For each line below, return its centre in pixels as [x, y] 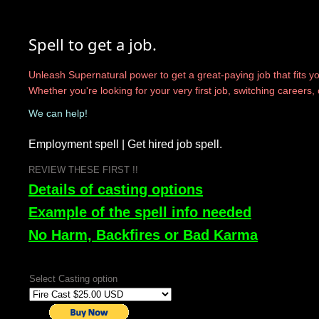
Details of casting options [116, 189]
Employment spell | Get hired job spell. [125, 144]
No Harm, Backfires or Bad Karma [143, 235]
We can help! [58, 113]
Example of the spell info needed [140, 212]
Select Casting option [73, 279]
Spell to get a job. [93, 44]
